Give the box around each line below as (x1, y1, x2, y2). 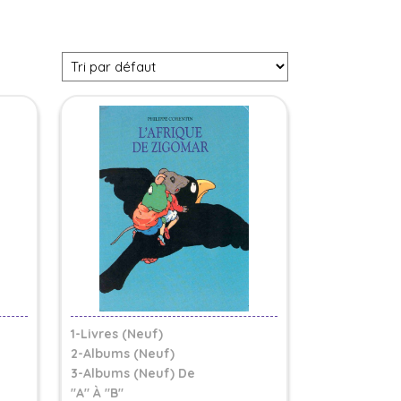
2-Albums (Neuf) (71, 346, 175, 362)
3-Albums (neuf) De (71, 365, 195, 381)
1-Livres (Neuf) (71, 326, 163, 342)
